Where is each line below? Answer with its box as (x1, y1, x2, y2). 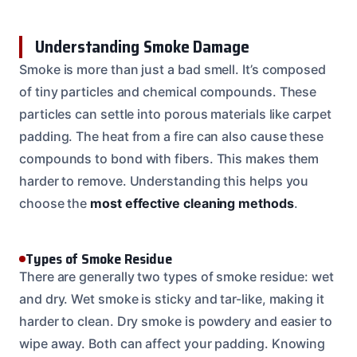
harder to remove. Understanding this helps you (19, 172, 309, 189)
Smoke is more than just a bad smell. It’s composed (19, 61, 327, 77)
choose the (19, 194, 91, 211)
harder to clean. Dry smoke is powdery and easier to (19, 312, 332, 329)
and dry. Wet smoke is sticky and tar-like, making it (19, 290, 324, 307)
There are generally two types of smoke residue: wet (19, 268, 334, 284)
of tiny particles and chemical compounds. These (19, 83, 317, 100)
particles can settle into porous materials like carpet (19, 105, 331, 122)
